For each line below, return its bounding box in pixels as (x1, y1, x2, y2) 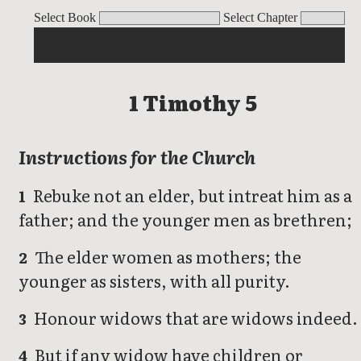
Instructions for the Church (19, 143, 255, 171)
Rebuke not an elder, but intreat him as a (30, 183, 353, 208)
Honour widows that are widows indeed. (31, 305, 359, 330)
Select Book (34, 10, 96, 24)
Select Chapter (223, 10, 297, 24)
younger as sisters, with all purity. (19, 268, 290, 293)
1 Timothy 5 (128, 86, 257, 118)
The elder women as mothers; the (31, 244, 302, 269)
